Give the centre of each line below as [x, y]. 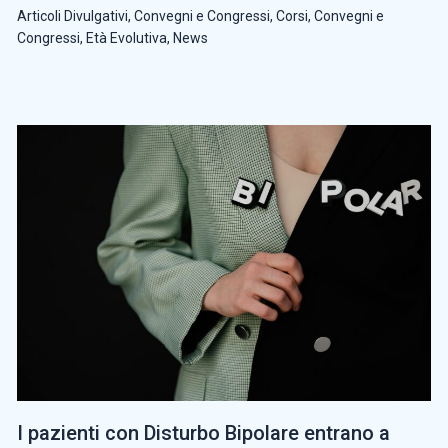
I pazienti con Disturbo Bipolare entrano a [203, 432]
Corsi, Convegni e [330, 16]
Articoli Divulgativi [72, 16]
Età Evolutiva [126, 38]
